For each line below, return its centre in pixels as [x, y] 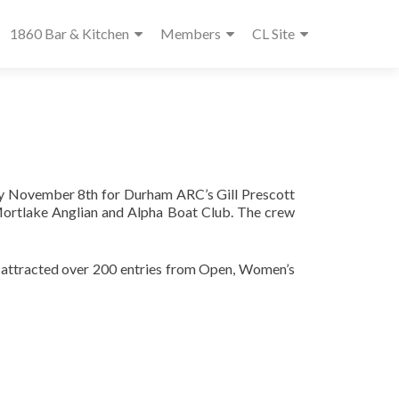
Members [191, 33]
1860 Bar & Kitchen [69, 33]
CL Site [273, 33]
